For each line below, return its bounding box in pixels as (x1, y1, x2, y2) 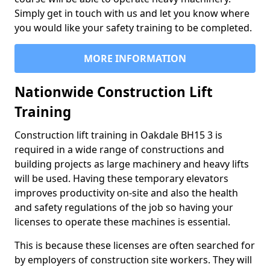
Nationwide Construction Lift (14, 83, 213, 102)
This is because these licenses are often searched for (14, 239, 255, 253)
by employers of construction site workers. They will (14, 253, 252, 267)
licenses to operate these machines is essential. (14, 215, 230, 229)
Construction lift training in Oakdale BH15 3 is (14, 128, 222, 142)
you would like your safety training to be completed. (14, 21, 252, 35)
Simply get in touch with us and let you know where (14, 7, 250, 20)
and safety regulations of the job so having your (14, 201, 233, 215)
